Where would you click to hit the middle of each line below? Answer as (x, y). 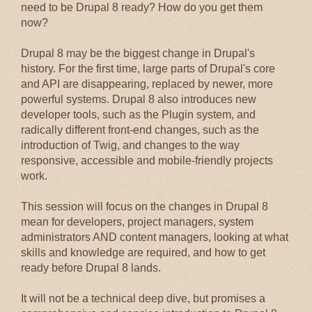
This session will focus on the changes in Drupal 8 (145, 206)
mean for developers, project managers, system (137, 222)
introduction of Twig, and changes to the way (130, 145)
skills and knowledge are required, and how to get (143, 252)
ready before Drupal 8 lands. (91, 268)
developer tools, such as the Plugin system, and (138, 115)
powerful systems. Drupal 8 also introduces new (139, 99)
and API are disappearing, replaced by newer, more (147, 84)
